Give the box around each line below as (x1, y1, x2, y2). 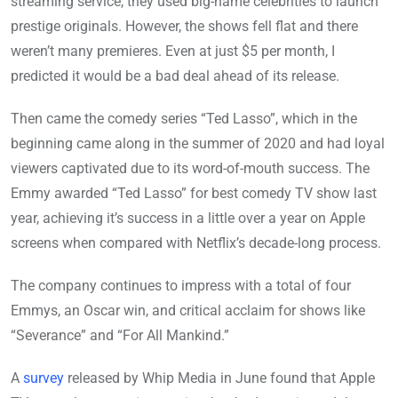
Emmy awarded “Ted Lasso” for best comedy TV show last (11, 185, 377, 203)
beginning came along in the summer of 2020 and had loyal (11, 135, 385, 153)
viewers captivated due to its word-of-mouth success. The (11, 160, 370, 178)
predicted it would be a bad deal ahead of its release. (11, 68, 339, 85)
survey (23, 370, 64, 387)
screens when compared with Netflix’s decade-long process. (11, 235, 381, 252)
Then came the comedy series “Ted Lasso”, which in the (11, 110, 357, 128)
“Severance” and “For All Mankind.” (11, 327, 229, 345)
